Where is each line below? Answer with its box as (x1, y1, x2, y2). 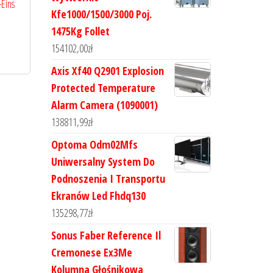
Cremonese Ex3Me (51, 245, 132, 260)
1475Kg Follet (51, 24, 110, 38)
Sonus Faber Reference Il (51, 228, 161, 243)
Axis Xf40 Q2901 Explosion (51, 63, 164, 78)
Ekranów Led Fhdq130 (51, 188, 146, 203)
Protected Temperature (51, 80, 155, 95)
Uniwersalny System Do (51, 154, 155, 169)
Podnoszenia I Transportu (51, 171, 165, 186)
